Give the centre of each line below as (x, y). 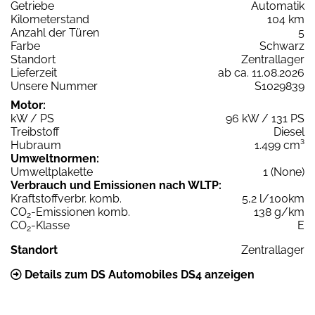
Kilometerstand (50, 19)
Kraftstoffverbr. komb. (66, 198)
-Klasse (50, 225)
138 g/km (279, 212)
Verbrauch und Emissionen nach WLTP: (116, 185)
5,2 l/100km (273, 198)
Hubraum (36, 145)
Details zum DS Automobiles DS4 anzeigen (138, 274)
